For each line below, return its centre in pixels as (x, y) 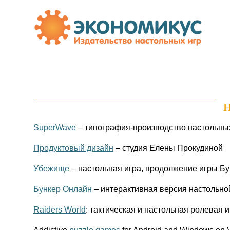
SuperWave (55, 127)
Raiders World (60, 209)
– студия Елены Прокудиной (168, 148)
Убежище (51, 168)
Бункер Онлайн (63, 189)
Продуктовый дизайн (73, 148)
